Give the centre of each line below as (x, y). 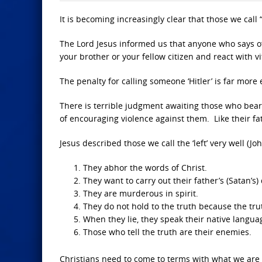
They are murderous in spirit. (141, 193)
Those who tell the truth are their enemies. (167, 232)
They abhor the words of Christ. (145, 168)
